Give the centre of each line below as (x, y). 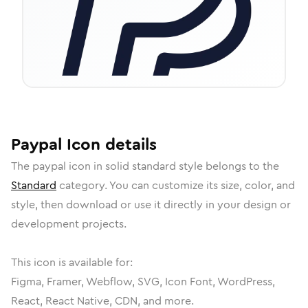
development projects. (69, 224)
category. (83, 185)
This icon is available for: (72, 262)
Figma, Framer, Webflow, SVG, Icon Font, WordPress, (143, 282)
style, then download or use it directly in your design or (151, 205)
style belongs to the (228, 166)
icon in (86, 166)
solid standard (141, 166)
